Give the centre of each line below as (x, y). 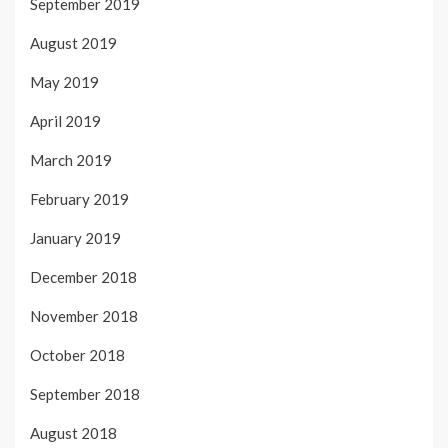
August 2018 (73, 432)
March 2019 (71, 159)
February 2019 (79, 198)
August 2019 (73, 42)
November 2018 (84, 315)
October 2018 (77, 354)
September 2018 (85, 393)
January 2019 (75, 237)
